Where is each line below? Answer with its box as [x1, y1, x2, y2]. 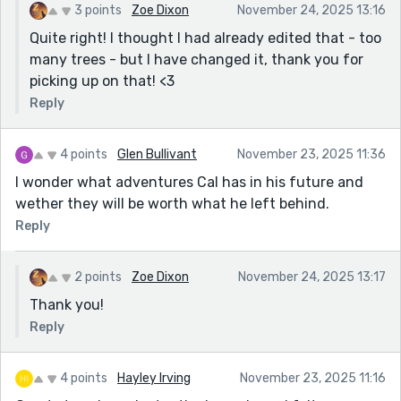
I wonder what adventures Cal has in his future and [15, 173, 363, 191]
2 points [74, 269, 122, 285]
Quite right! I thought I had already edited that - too [30, 29, 381, 47]
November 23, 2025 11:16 [240, 370, 386, 386]
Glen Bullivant [117, 146, 197, 162]
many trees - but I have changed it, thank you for [30, 50, 363, 68]
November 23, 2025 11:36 [237, 146, 386, 162]
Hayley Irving [117, 370, 191, 386]
